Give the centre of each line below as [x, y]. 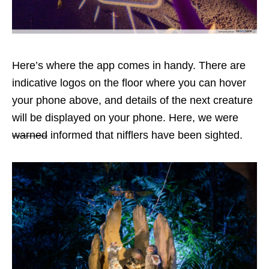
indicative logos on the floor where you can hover [129, 83]
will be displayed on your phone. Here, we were [125, 118]
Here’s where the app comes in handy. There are [129, 66]
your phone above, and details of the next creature [132, 101]
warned [30, 135]
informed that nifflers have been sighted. [147, 135]
